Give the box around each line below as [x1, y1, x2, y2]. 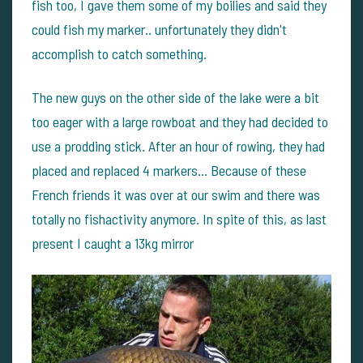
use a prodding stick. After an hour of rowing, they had [32, 137, 325, 155]
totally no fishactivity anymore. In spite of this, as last [32, 210, 327, 228]
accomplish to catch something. [32, 45, 207, 62]
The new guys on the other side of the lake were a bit [32, 88, 319, 106]
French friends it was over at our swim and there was [32, 186, 320, 203]
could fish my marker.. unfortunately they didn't [32, 20, 287, 38]
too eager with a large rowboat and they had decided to [32, 113, 328, 130]
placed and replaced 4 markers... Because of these [32, 161, 306, 179]
